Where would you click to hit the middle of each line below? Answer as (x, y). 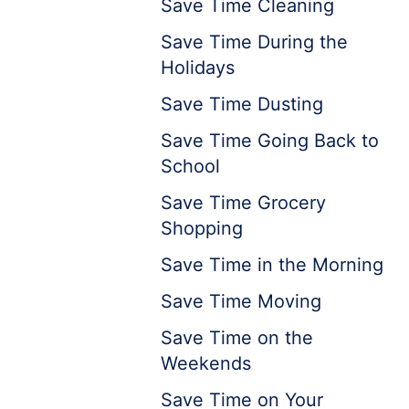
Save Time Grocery (243, 203)
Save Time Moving (241, 301)
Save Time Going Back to (270, 141)
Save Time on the (237, 338)
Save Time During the (254, 42)
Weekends (206, 363)
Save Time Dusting (242, 104)
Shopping (202, 228)
